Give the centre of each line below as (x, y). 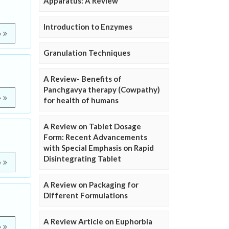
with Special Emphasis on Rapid (99, 148)
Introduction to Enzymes (88, 27)
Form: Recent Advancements (95, 137)
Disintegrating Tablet (82, 159)
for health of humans (81, 100)
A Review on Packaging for (91, 185)
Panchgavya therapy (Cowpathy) (102, 90)
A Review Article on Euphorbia (98, 222)
